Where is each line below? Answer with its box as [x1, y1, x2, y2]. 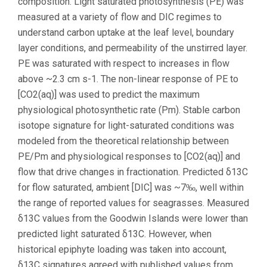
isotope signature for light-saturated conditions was [18, 120, 234, 132]
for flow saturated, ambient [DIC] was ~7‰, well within [18, 182, 244, 194]
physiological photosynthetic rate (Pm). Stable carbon [18, 104, 240, 116]
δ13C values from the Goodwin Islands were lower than [18, 213, 248, 225]
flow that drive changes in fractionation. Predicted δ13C [18, 166, 248, 178]
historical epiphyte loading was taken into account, [18, 244, 226, 256]
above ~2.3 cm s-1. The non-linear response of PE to [18, 73, 238, 85]
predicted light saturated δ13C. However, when [18, 228, 212, 240]
